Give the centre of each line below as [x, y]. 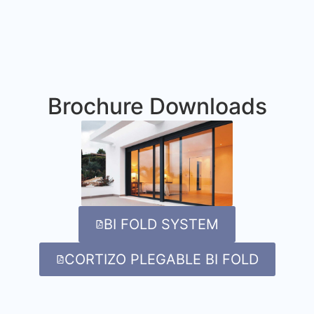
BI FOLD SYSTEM [161, 224]
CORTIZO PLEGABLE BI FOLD [161, 259]
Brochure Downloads [157, 106]
